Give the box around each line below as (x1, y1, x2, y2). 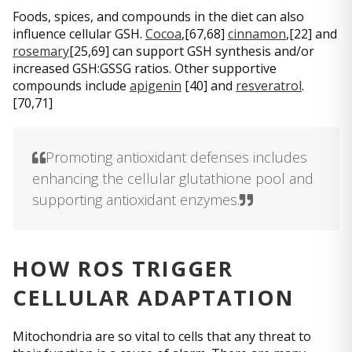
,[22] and (286, 25, 337, 43)
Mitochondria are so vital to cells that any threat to (13, 328, 311, 346)
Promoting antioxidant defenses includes (46, 148, 307, 167)
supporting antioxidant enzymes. (32, 190, 240, 210)
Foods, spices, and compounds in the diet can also (13, 8, 304, 26)
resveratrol (236, 77, 302, 95)
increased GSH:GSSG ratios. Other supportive (13, 60, 277, 78)
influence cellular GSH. (13, 25, 145, 43)
